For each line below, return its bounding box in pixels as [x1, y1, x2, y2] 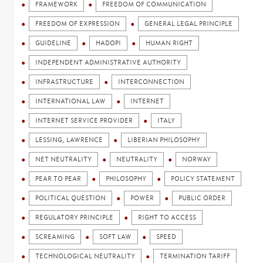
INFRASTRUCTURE [35, 77, 94, 86]
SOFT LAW [99, 232, 132, 241]
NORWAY [182, 155, 211, 163]
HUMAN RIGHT [146, 39, 193, 47]
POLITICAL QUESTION [35, 194, 106, 202]
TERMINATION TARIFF [160, 252, 231, 260]
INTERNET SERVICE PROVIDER [35, 116, 133, 124]
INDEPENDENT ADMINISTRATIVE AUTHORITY [35, 58, 181, 66]
